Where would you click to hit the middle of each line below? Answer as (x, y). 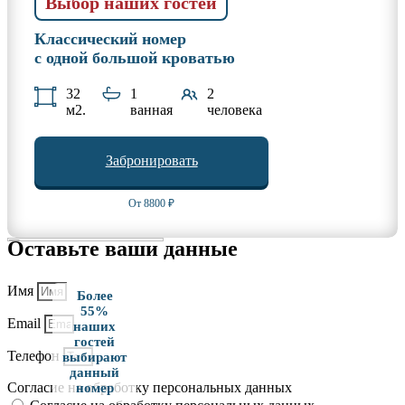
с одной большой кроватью (135, 57)
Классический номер (110, 38)
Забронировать (151, 161)
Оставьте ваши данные (122, 248)
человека (234, 109)
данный (95, 373)
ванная (152, 109)
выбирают (95, 358)
